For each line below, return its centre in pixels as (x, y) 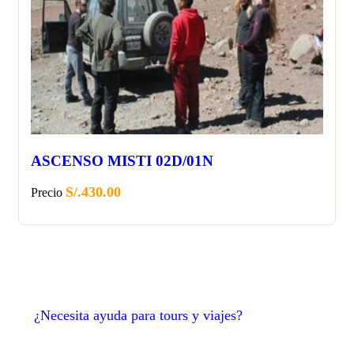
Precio (47, 193)
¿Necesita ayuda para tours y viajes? (138, 316)
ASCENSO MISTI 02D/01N (122, 160)
